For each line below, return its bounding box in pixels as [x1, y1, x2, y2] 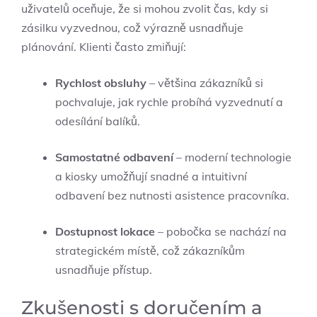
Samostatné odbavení [55, 149, 173, 164]
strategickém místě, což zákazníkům [55, 243, 245, 258]
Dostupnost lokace [55, 224, 155, 238]
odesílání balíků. [55, 113, 140, 128]
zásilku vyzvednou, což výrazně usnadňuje [21, 20, 243, 35]
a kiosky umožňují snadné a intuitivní [55, 168, 247, 183]
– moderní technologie [173, 149, 292, 164]
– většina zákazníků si [146, 75, 263, 90]
